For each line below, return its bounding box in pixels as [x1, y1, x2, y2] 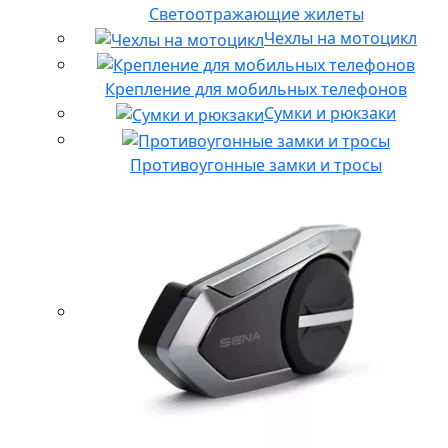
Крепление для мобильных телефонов [105, 78, 407, 101]
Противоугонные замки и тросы [130, 153, 382, 176]
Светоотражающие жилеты [148, 2, 364, 25]
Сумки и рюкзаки [264, 102, 396, 125]
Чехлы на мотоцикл [264, 26, 417, 49]
